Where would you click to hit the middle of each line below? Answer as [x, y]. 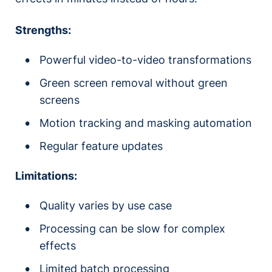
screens [59, 100]
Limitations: [46, 176]
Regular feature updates [101, 146]
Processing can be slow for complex [132, 229]
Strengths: [43, 30]
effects [58, 246]
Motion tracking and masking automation [146, 123]
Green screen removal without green [134, 83]
